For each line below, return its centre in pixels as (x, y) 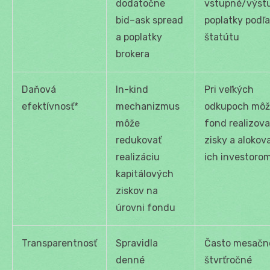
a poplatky (139, 37)
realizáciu (138, 157)
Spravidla (137, 243)
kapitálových (145, 174)
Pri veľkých (229, 89)
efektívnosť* (50, 106)
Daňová (39, 89)
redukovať (139, 140)
